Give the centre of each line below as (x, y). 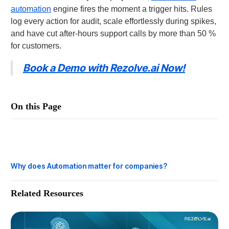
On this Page (36, 107)
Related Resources (47, 193)
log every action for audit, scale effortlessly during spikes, (113, 21)
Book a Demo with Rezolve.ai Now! (104, 68)
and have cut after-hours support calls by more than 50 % (113, 34)
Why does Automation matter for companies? (89, 166)
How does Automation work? (60, 133)
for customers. (36, 46)
